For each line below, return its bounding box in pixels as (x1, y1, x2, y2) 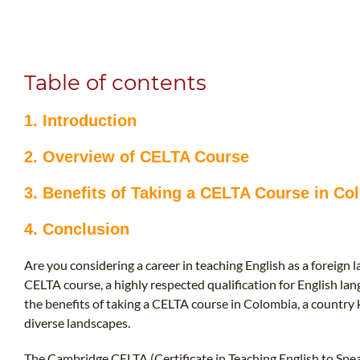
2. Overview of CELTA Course (24, 147, 249, 166)
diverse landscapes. (24, 314, 130, 330)
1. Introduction (24, 111, 137, 129)
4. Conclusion (24, 219, 129, 238)
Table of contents (24, 69, 207, 96)
